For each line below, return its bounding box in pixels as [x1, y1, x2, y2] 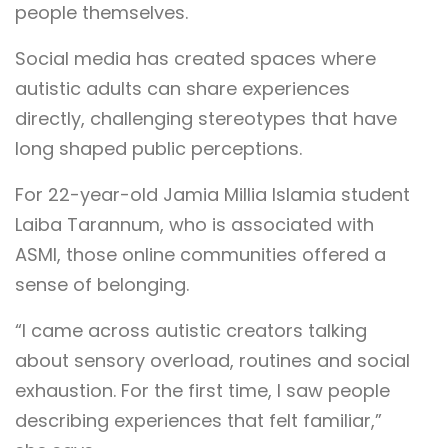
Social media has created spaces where [15, 46, 376, 72]
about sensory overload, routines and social [15, 348, 410, 374]
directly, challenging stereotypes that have [15, 106, 397, 132]
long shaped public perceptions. [15, 136, 302, 162]
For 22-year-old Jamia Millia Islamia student [15, 182, 410, 208]
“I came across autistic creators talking [15, 318, 367, 344]
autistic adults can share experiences [15, 76, 350, 102]
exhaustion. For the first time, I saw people [15, 378, 390, 404]
